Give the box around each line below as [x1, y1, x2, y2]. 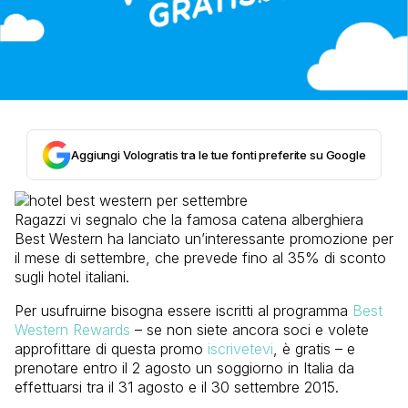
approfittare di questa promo [15, 340, 208, 359]
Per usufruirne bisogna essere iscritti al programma [15, 301, 352, 321]
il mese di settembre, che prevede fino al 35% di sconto [15, 249, 386, 268]
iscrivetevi [208, 340, 273, 359]
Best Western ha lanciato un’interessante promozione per [15, 229, 393, 249]
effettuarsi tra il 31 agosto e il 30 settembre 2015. [15, 378, 339, 397]
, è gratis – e [273, 340, 355, 359]
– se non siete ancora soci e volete [130, 321, 369, 340]
